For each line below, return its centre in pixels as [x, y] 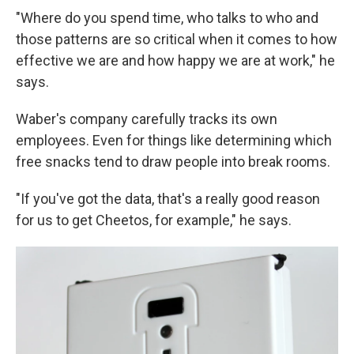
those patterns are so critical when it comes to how [177, 40]
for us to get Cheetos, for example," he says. [154, 220]
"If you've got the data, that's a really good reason [168, 199]
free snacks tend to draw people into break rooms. [173, 162]
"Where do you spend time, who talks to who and [167, 18]
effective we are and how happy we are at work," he [175, 61]
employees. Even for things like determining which [174, 141]
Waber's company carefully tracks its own [147, 119]
